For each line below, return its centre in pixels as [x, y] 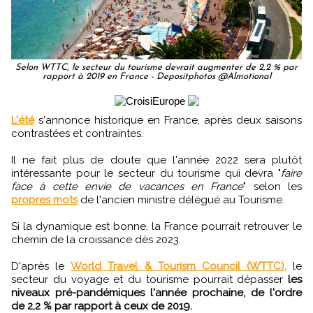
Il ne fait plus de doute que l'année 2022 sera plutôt [156, 160]
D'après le [41, 267]
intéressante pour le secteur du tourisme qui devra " [146, 174]
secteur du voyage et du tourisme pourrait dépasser [150, 280]
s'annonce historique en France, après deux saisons [168, 121]
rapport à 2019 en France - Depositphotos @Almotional [156, 77]
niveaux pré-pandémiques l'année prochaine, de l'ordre [156, 293]
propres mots [44, 200]
